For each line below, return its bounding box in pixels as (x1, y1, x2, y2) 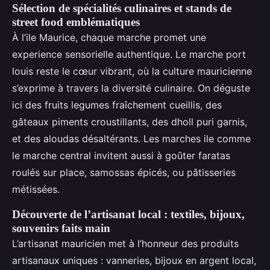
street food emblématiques (12, 15, 140, 28)
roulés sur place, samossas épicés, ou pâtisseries (12, 166, 236, 178)
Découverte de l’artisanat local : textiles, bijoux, (12, 207, 245, 221)
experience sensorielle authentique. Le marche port (12, 48, 246, 60)
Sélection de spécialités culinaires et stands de (12, 1, 231, 14)
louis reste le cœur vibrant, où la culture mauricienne (12, 64, 252, 77)
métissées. (12, 183, 60, 195)
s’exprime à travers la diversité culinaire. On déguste (12, 81, 250, 94)
